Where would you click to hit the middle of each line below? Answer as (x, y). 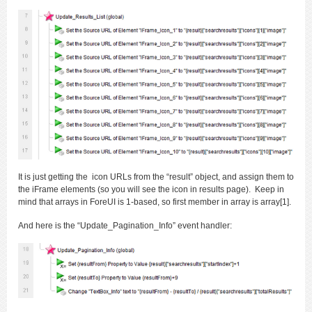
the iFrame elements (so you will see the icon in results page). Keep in (151, 189)
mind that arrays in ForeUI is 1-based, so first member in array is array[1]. (155, 202)
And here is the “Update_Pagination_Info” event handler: (125, 225)
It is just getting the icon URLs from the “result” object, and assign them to (156, 177)
